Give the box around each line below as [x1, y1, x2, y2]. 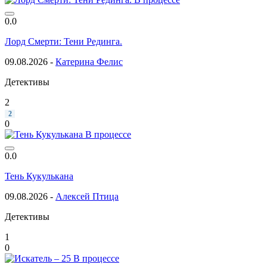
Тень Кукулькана [5, 170, 73, 181]
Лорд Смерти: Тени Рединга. [5, 36, 122, 46]
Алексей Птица [55, 191, 119, 201]
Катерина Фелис [55, 56, 123, 67]
